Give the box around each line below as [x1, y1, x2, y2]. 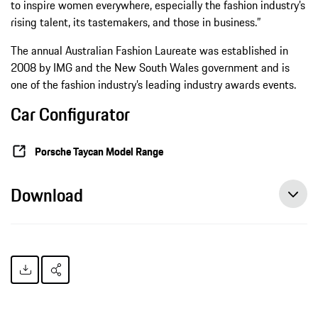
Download [11, 182, 83, 209]
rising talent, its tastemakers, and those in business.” [11, 13, 261, 31]
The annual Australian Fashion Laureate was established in [11, 42, 288, 60]
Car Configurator [11, 101, 130, 128]
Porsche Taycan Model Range [35, 143, 163, 160]
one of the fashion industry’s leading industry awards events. [11, 76, 302, 94]
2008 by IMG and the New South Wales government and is [11, 59, 290, 77]
